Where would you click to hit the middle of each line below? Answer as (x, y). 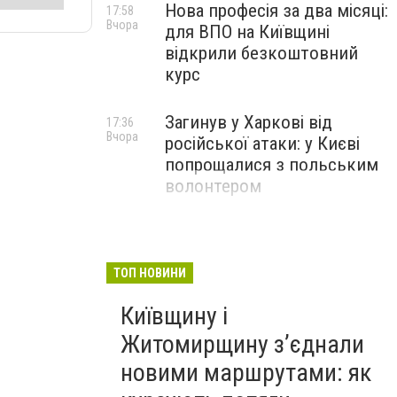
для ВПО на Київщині (247, 32)
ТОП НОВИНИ (150, 273)
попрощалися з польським (272, 165)
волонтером (213, 186)
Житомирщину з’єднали (242, 344)
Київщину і (174, 316)
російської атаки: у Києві (262, 144)
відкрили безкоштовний (261, 53)
